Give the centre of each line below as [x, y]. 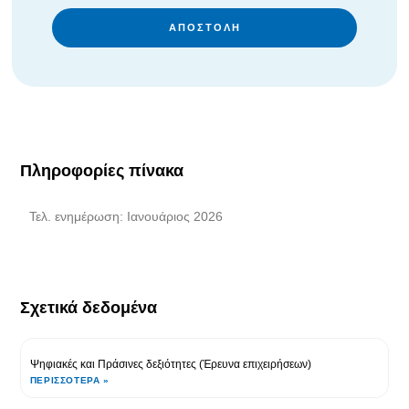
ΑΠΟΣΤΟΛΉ [204, 27]
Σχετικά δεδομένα [88, 307]
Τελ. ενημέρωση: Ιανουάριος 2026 [126, 216]
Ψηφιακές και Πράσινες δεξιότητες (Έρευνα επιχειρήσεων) [170, 364]
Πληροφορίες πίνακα [101, 170]
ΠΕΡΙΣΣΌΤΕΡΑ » [69, 380]
